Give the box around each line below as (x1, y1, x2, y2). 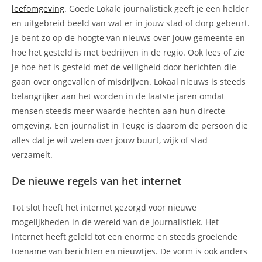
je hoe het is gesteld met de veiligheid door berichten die (12, 61, 236, 73)
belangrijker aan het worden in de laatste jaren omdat (12, 90, 225, 102)
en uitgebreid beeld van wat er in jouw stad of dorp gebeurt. (12, 17, 250, 29)
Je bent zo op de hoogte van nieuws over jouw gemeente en (12, 32, 245, 43)
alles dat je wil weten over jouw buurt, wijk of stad (12, 134, 208, 146)
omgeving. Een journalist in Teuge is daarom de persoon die (12, 119, 248, 131)
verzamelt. (12, 149, 53, 160)
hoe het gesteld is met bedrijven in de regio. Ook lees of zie (12, 46, 244, 58)
